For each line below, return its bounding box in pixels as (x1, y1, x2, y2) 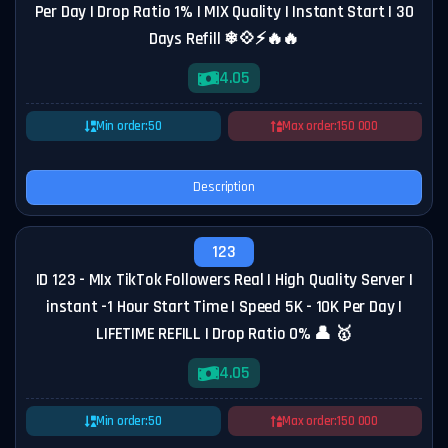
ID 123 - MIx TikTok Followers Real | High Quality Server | (35, 269, 413, 291)
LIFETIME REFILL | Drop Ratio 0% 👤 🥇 (96, 323, 352, 345)
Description (193, 178, 255, 196)
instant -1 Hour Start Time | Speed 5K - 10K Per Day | (46, 296, 402, 318)
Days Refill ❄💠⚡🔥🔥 (148, 28, 300, 50)
